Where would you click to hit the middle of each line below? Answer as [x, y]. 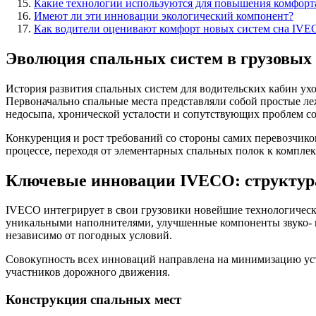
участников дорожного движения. [88, 272]
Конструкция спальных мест [93, 300]
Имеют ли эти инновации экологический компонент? [164, 16]
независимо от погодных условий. [89, 236]
